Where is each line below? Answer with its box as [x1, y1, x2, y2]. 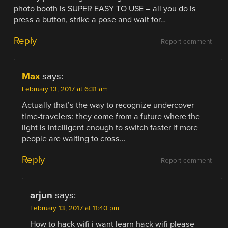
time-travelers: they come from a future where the [22, 111, 201, 122]
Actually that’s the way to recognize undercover [22, 100, 194, 110]
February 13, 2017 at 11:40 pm [30, 204, 120, 212]
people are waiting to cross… [22, 133, 126, 144]
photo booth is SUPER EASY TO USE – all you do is [14, 3, 196, 14]
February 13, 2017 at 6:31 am [22, 84, 108, 93]
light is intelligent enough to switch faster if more [22, 122, 198, 133]
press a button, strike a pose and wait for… [14, 14, 166, 25]
